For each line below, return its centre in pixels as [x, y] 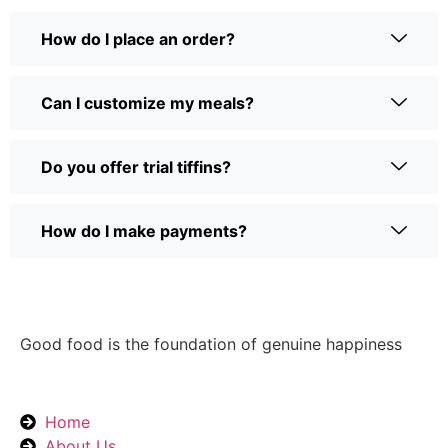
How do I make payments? [144, 230]
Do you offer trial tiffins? [136, 166]
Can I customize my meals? [147, 102]
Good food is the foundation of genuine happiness [211, 343]
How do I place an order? [138, 38]
